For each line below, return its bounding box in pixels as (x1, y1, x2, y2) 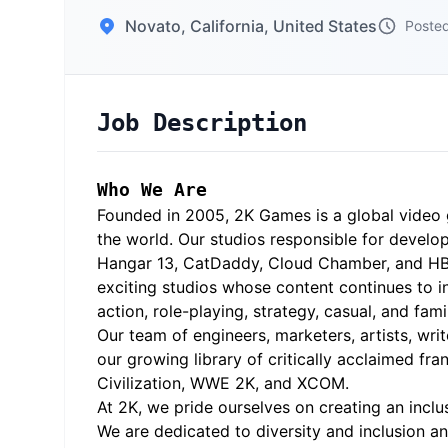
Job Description (97, 109, 307, 137)
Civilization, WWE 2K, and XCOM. (97, 373, 349, 393)
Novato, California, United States (125, 16, 377, 36)
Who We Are (97, 179, 207, 200)
